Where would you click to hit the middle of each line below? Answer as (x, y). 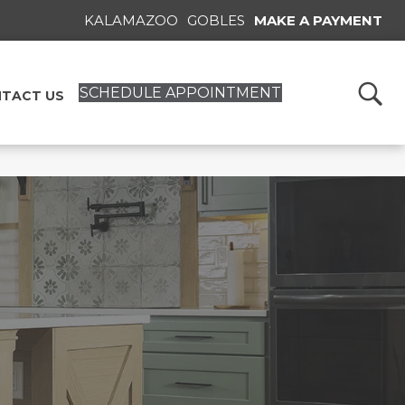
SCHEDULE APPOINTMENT (181, 92)
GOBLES (216, 20)
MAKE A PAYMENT (318, 20)
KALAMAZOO (131, 20)
